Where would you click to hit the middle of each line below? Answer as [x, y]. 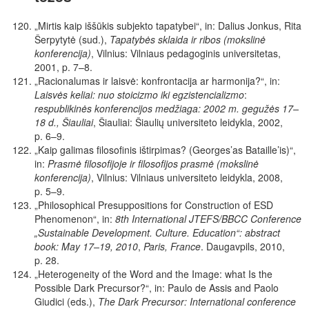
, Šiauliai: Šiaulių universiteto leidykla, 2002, [188, 122]
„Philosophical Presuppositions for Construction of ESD [154, 205]
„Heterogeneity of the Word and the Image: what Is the [153, 273]
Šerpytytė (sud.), [72, 39]
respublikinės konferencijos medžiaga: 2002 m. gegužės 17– [167, 108]
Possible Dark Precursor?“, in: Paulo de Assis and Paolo [157, 287]
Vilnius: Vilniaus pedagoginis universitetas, [189, 53]
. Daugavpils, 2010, [243, 246]
